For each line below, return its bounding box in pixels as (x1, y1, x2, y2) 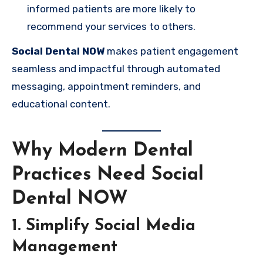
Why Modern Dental (12, 141, 193, 161)
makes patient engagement (104, 45, 238, 58)
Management (12, 238, 117, 255)
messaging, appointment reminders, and (12, 80, 201, 93)
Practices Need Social (12, 166, 204, 185)
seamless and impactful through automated (12, 63, 220, 75)
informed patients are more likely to (26, 2, 195, 15)
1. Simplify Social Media (12, 217, 195, 234)
